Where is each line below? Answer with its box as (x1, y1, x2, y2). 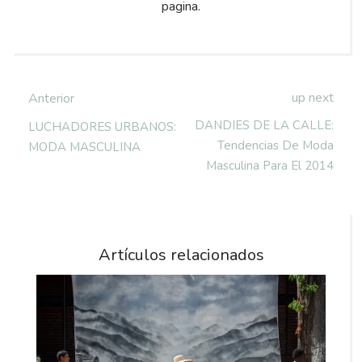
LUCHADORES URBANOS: (28, 119, 176, 136)
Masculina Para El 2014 (206, 158, 334, 175)
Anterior (28, 90, 74, 108)
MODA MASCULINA (28, 139, 141, 156)
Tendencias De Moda (217, 137, 334, 154)
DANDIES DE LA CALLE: (195, 117, 334, 134)
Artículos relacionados (98, 244, 264, 267)
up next (292, 89, 334, 107)
